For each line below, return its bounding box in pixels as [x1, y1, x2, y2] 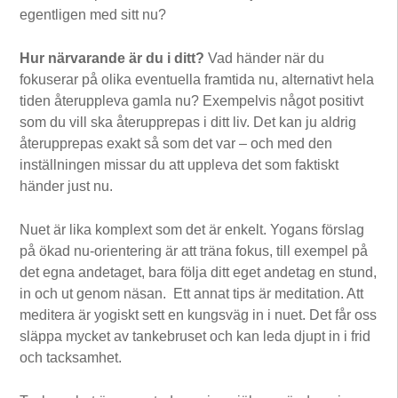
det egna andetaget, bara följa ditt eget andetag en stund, [20, 264, 378, 280]
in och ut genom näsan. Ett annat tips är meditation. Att [20, 285, 364, 301]
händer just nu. [20, 178, 114, 194]
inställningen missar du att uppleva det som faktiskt [20, 156, 339, 172]
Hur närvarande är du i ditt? [20, 50, 205, 66]
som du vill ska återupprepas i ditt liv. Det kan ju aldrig [20, 114, 357, 130]
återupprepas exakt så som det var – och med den [20, 135, 333, 151]
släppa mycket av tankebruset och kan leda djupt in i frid [20, 328, 371, 344]
